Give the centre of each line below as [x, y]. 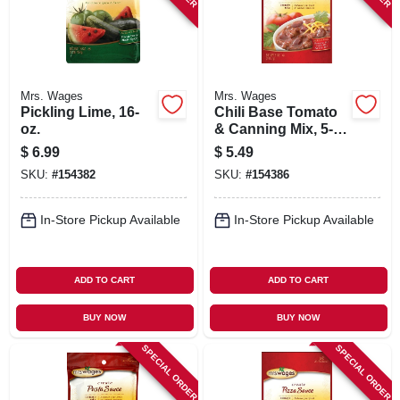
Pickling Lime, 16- [79, 112]
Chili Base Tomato [275, 112]
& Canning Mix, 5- [273, 129]
